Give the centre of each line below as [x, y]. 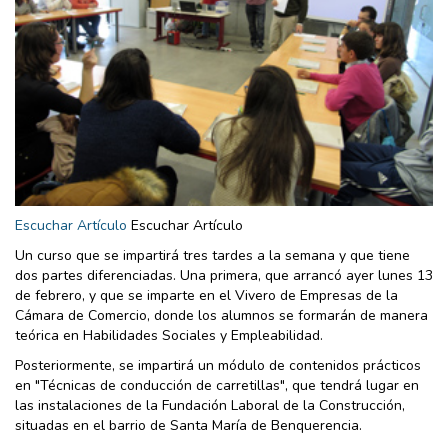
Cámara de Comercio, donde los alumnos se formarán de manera [221, 315]
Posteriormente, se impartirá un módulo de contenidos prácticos [218, 365]
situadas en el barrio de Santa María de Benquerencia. [188, 425]
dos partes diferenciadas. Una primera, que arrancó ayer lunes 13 [224, 275]
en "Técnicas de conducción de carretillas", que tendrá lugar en [217, 385]
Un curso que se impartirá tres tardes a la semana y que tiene [212, 255]
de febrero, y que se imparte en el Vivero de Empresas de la [206, 295]
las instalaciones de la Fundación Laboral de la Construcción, [210, 405]
